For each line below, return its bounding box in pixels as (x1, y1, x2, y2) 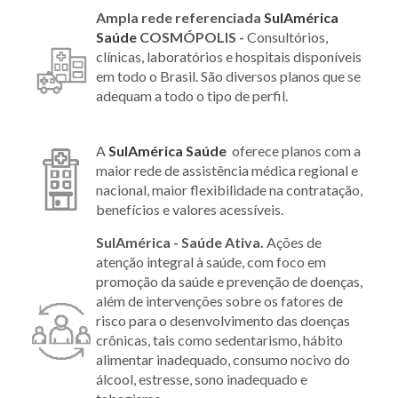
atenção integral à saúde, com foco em (96, 252, 326, 270)
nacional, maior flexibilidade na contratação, (96, 180, 362, 198)
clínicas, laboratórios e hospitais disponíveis (96, 47, 362, 65)
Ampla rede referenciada (96, 8, 264, 26)
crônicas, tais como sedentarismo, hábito (96, 330, 343, 348)
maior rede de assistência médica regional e (96, 161, 358, 179)
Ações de (267, 233, 322, 251)
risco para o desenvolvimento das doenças (96, 311, 350, 329)
